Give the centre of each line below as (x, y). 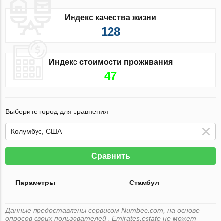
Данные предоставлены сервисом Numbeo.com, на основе (103, 210)
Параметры (36, 182)
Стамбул (145, 182)
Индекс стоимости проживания (110, 62)
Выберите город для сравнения (57, 111)
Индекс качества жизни (110, 17)
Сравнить (110, 156)
